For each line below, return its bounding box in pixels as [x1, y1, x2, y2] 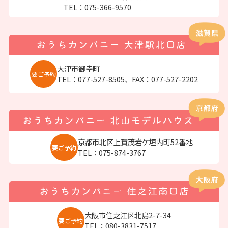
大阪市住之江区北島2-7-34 [84, 209, 171, 220]
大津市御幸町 [57, 63, 100, 74]
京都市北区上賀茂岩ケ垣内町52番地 [77, 136, 193, 147]
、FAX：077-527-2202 [125, 73, 198, 84]
